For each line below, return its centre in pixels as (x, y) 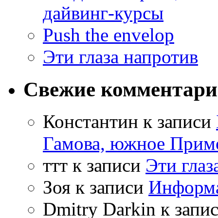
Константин (91, 122)
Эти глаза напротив (120, 56)
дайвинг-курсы (103, 13)
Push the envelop (109, 35)
